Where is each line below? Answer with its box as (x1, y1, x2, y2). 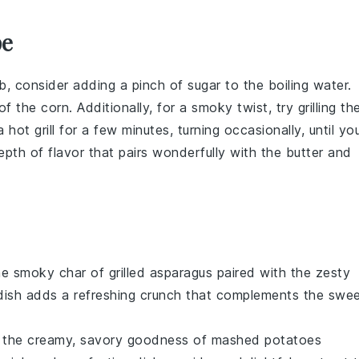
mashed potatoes (211, 331, 321, 348)
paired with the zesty (212, 264, 350, 280)
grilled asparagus (108, 264, 212, 280)
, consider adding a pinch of (6, 76, 188, 93)
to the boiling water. (220, 76, 352, 93)
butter (285, 143, 324, 160)
